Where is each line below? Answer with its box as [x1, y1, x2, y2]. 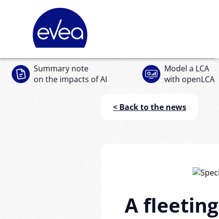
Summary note [34, 63, 88, 74]
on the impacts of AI [34, 74, 107, 85]
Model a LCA [164, 63, 209, 74]
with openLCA [164, 74, 215, 85]
